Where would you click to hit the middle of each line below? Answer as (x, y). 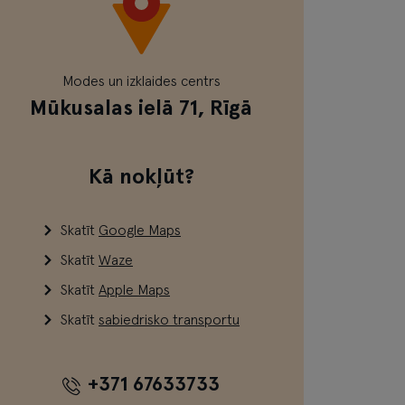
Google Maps (140, 231)
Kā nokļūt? (141, 178)
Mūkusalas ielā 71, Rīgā (141, 109)
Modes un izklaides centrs (141, 82)
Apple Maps (134, 291)
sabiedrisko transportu (169, 320)
